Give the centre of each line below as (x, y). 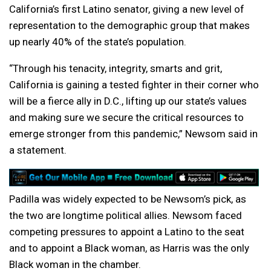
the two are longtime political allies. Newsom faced (126, 215)
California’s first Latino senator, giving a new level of (127, 9)
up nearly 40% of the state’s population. (98, 42)
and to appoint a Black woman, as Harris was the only (129, 248)
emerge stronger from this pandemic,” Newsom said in (133, 134)
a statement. (38, 150)
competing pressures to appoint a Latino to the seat (127, 231)
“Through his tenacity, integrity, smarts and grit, (116, 68)
